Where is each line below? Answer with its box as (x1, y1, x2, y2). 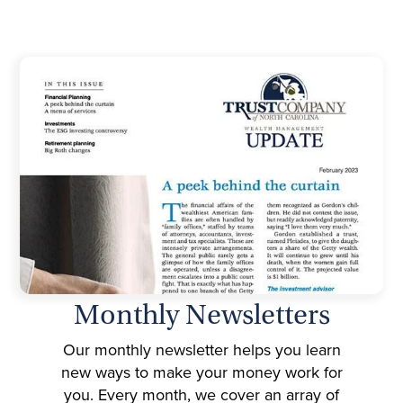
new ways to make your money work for (60, 360, 343, 384)
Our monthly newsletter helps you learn (62, 337, 341, 362)
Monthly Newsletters (73, 302, 330, 331)
